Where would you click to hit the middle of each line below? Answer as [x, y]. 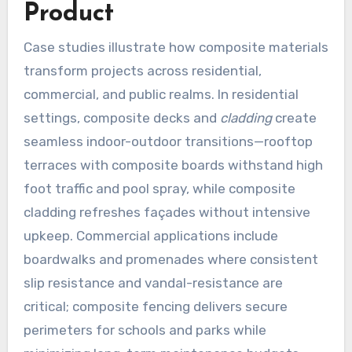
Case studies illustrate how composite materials [176, 48]
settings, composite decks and [121, 118]
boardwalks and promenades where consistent [170, 260]
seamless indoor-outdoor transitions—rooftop [168, 142]
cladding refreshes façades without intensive [167, 213]
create [294, 118]
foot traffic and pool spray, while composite [159, 189]
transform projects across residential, [142, 71]
